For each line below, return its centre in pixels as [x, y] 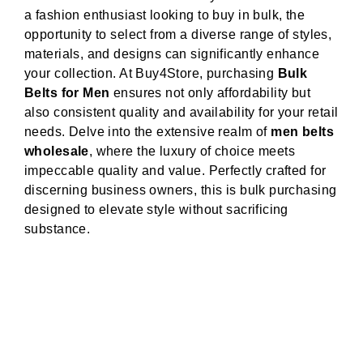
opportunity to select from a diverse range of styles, [178, 35]
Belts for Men [67, 93]
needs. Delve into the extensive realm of [148, 132]
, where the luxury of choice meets [192, 152]
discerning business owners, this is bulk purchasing [181, 190]
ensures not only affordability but [210, 93]
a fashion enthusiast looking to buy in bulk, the [165, 15]
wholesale [57, 152]
